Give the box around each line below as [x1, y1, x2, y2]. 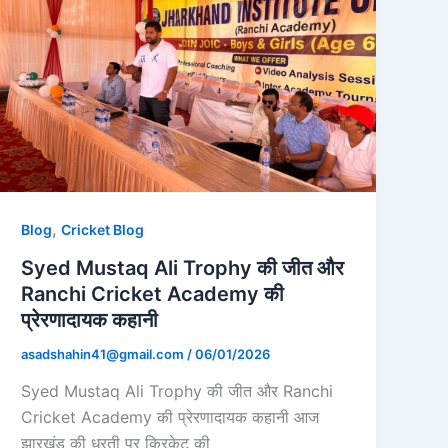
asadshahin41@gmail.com [21, 345, 188, 362]
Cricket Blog [61, 220, 145, 238]
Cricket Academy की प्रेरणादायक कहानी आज [21, 407, 320, 428]
